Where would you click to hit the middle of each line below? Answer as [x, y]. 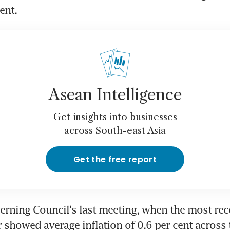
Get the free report [115, 159]
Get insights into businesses [115, 117]
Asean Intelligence [115, 94]
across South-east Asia [115, 131]
